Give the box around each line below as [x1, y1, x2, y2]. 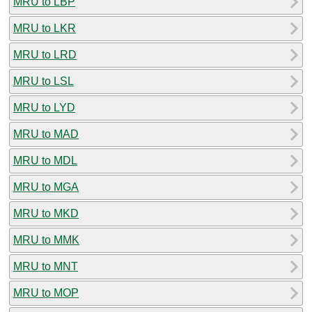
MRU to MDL [13, 154, 77, 166]
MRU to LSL [13, 75, 74, 87]
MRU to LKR [13, 22, 76, 34]
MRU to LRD [13, 48, 77, 61]
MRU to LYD [13, 101, 75, 114]
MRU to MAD [13, 127, 79, 140]
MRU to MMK [13, 233, 79, 246]
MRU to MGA [13, 180, 79, 193]
